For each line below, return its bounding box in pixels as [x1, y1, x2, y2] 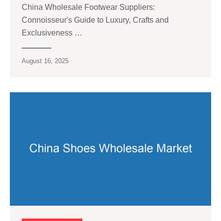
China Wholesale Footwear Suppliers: [22, 3, 155, 12]
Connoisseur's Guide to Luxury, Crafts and [22, 16, 169, 25]
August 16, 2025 [22, 57, 69, 65]
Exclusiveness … [22, 29, 82, 37]
